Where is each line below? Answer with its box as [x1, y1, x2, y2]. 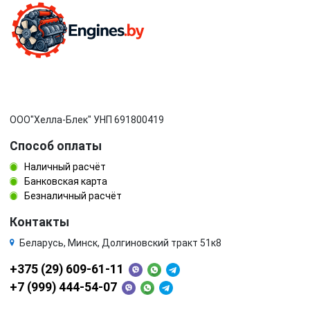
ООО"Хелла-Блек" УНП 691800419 [10, 114, 164, 125]
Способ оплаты [10, 139, 102, 153]
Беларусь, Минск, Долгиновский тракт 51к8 [19, 237, 221, 248]
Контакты [10, 215, 69, 229]
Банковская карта [22, 176, 107, 187]
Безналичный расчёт [22, 190, 122, 201]
